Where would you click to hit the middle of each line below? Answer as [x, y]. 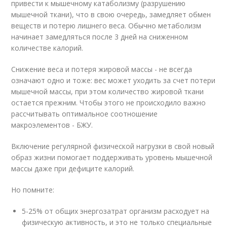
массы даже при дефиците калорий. [73, 168]
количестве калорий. [47, 48]
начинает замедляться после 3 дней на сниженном [100, 37]
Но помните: [33, 190]
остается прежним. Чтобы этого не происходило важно [109, 103]
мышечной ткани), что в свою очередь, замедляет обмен [111, 14]
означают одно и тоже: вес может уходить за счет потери [113, 80]
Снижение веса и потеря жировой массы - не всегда [102, 69]
